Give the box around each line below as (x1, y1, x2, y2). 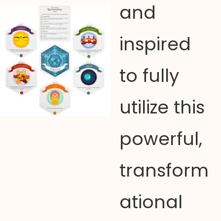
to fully (119, 63, 179, 88)
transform (119, 158, 209, 183)
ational (119, 189, 183, 215)
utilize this (119, 95, 205, 120)
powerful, (119, 126, 202, 151)
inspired (119, 32, 191, 57)
